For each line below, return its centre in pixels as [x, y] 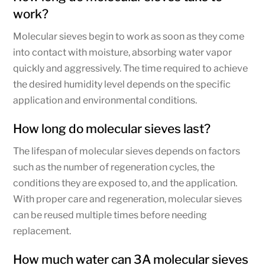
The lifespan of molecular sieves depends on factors [127, 151]
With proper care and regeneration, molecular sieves [128, 199]
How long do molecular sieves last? [112, 128]
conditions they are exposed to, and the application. [125, 183]
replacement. [42, 231]
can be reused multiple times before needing [110, 215]
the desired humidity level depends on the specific [122, 84]
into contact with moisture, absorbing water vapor [123, 52]
